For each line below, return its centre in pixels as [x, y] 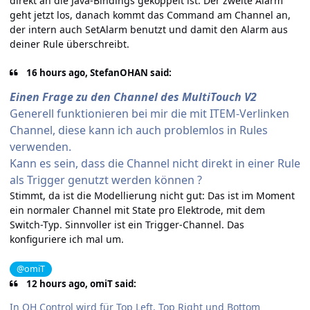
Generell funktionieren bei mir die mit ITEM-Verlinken [149, 114]
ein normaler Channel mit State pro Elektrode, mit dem [137, 210]
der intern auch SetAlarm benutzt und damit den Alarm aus [149, 29]
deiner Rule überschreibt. [70, 44]
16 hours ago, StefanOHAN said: [98, 72]
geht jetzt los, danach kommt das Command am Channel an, [150, 15]
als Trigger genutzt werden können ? [106, 180]
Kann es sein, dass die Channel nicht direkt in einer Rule [155, 164]
